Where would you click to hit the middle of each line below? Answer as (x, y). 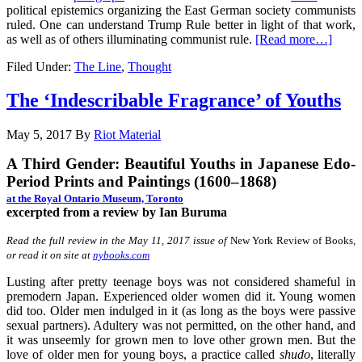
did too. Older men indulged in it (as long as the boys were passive (181, 311)
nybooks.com (121, 255)
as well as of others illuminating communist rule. (129, 39)
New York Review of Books (292, 241)
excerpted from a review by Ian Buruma (117, 213)
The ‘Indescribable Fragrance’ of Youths (174, 101)
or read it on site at (50, 255)
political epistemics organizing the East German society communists (181, 10)
